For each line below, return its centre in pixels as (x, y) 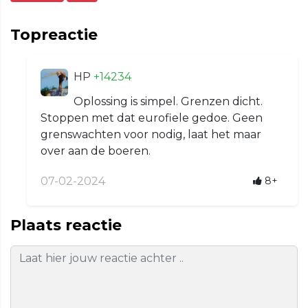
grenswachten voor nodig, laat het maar (151, 135)
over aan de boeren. (96, 151)
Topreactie (54, 35)
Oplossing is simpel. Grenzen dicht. (168, 102)
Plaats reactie (66, 225)
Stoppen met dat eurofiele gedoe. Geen (152, 118)
